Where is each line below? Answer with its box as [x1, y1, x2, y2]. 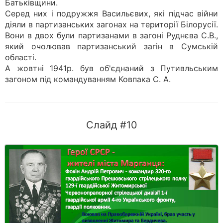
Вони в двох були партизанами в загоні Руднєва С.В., [5, 30, 218, 40]
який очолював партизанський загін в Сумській [5, 41, 218, 51]
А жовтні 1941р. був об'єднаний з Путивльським [5, 63, 218, 73]
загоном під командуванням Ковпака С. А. [5, 74, 171, 84]
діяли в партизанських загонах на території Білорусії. [5, 19, 218, 29]
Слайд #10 [86, 119, 137, 131]
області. [5, 52, 36, 62]
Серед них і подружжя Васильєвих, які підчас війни [5, 8, 218, 18]
